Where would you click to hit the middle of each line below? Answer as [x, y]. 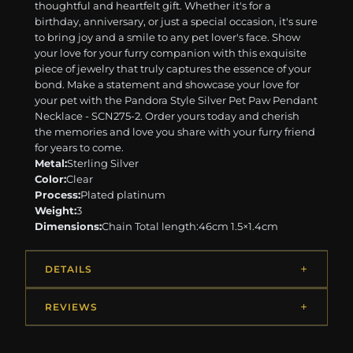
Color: [51, 179]
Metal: [51, 163]
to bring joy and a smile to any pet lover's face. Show [168, 37]
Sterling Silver [103, 163]
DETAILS [69, 269]
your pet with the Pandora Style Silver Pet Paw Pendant [176, 100]
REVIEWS [71, 307]
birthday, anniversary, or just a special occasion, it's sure [176, 22]
